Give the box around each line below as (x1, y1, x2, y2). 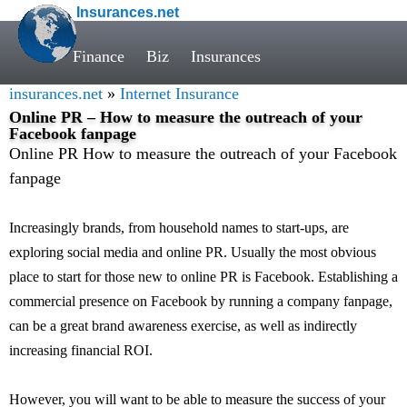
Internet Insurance (120, 84, 239, 103)
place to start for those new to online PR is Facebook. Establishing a (9, 269, 398, 284)
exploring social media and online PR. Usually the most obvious (9, 244, 376, 260)
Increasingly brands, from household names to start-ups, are (9, 220, 349, 235)
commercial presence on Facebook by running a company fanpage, (9, 293, 392, 309)
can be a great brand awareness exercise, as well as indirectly (9, 318, 357, 333)
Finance (73, 47, 124, 65)
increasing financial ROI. (9, 342, 153, 358)
